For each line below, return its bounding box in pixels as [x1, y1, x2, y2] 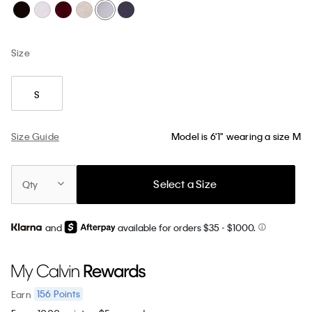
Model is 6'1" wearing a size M [171, 130, 301, 143]
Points [51, 288, 80, 300]
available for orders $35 [116, 221, 221, 233]
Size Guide [11, 130, 59, 142]
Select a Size [153, 177, 217, 192]
